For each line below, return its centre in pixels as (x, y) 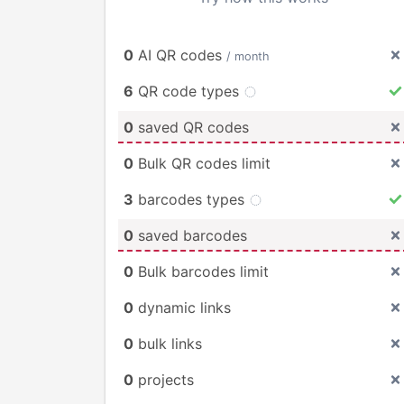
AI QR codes (180, 55)
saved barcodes (190, 235)
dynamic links (182, 307)
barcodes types (191, 199)
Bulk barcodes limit (201, 271)
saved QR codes (191, 127)
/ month (248, 56)
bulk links (168, 343)
